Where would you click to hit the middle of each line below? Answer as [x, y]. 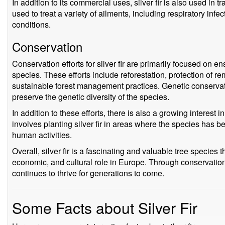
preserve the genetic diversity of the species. [91, 97]
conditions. [31, 24]
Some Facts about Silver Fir [105, 208]
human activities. [42, 135]
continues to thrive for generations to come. [88, 173]
